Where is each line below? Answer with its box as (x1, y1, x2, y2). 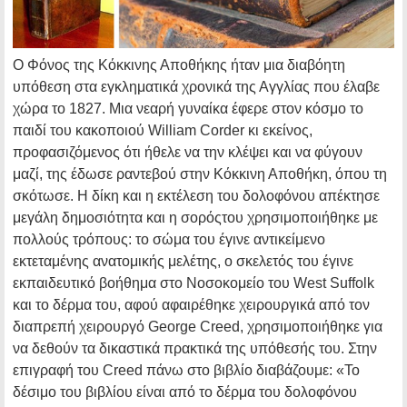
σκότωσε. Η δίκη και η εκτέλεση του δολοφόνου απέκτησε (13, 188, 380, 204)
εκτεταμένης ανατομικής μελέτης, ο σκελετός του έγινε (13, 253, 353, 270)
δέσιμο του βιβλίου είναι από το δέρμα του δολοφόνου (13, 384, 357, 401)
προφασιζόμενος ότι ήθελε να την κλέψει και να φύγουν (13, 144, 362, 161)
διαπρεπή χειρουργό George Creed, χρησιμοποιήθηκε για (13, 319, 382, 335)
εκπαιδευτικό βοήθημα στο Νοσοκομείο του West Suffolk (13, 275, 374, 292)
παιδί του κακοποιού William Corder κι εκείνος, (13, 123, 313, 139)
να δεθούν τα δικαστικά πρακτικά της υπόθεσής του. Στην (13, 341, 377, 357)
